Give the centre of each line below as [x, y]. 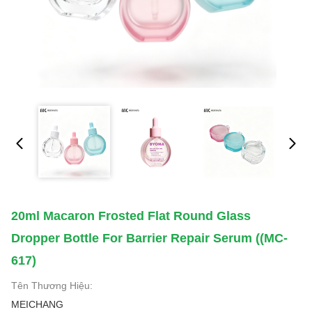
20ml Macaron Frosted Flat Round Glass [131, 216]
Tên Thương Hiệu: [52, 286]
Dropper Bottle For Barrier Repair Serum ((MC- [149, 238]
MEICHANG [37, 304]
